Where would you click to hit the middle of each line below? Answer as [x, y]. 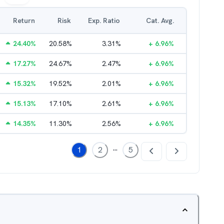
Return [24, 20]
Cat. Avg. [160, 20]
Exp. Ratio [104, 20]
